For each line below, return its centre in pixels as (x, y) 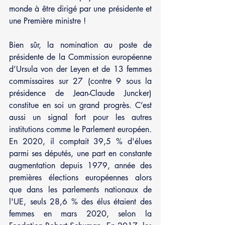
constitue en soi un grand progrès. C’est (80, 105)
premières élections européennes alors (80, 177)
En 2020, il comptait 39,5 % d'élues (80, 141)
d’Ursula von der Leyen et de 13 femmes (80, 69)
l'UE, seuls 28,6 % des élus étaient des (80, 201)
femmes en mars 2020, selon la (80, 213)
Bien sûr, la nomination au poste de (80, 45)
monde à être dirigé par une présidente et (80, 9)
